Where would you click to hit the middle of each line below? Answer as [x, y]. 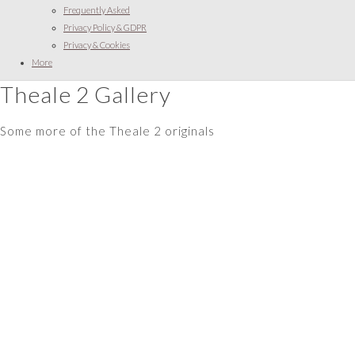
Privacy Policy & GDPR [105, 27]
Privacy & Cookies [97, 44]
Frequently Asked [97, 10]
